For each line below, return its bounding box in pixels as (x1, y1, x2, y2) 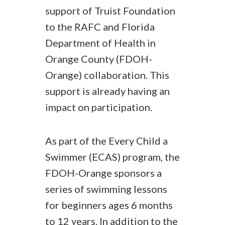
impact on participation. (45, 101, 152, 113)
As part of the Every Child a (45, 135, 168, 147)
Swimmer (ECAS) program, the (45, 151, 180, 163)
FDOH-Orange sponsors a (45, 167, 162, 179)
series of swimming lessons (45, 183, 167, 195)
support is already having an (45, 85, 170, 97)
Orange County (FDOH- (45, 53, 152, 65)
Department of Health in (45, 37, 156, 49)
